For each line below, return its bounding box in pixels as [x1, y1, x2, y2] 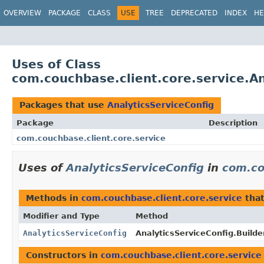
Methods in [26, 193, 81, 203]
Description [209, 118, 258, 127]
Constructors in [26, 250, 101, 260]
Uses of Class [12, 57, 101, 71]
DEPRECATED [171, 9, 217, 17]
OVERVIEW [4, 9, 41, 17]
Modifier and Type [23, 211, 100, 220]
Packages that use [19, 100, 107, 110]
